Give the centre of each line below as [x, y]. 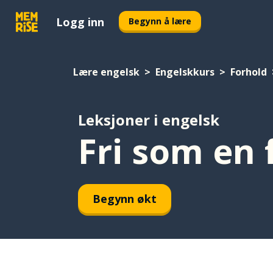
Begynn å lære [160, 21]
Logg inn [80, 22]
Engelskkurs [185, 72]
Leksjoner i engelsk [149, 120]
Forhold [249, 72]
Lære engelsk [106, 72]
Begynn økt [125, 198]
